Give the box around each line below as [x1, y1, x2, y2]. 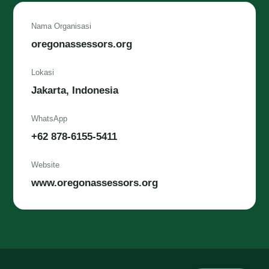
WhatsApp [31, 114, 68, 123]
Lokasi [31, 68, 55, 77]
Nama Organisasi [31, 22, 92, 31]
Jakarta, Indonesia [31, 85, 119, 96]
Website [31, 160, 60, 169]
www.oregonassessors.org [31, 177, 159, 189]
